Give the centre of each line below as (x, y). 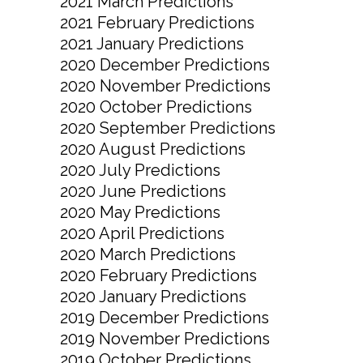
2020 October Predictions (156, 107)
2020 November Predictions (165, 86)
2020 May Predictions (140, 213)
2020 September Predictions (168, 128)
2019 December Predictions (164, 318)
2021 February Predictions (157, 23)
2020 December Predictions (165, 65)
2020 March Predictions (148, 255)
